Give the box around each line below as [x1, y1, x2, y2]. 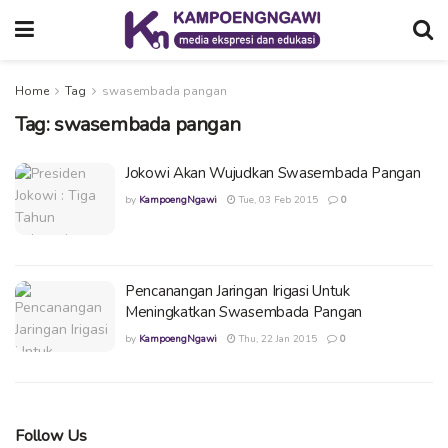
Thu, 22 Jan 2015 [236, 331, 317, 346]
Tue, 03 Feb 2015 [236, 193, 318, 207]
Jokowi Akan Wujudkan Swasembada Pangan [125, 163, 421, 183]
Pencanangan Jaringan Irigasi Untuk [125, 280, 350, 301]
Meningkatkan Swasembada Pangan [125, 301, 362, 322]
